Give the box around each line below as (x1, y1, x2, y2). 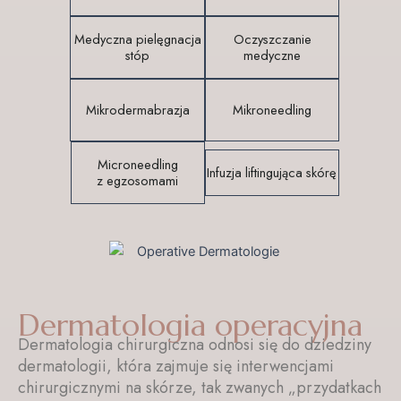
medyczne (243, 45, 302, 64)
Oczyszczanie (233, 29, 311, 48)
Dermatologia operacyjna (18, 305, 363, 345)
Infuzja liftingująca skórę (207, 162, 337, 182)
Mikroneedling (233, 99, 312, 119)
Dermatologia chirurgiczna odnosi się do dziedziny (18, 333, 371, 357)
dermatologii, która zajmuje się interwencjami (18, 354, 334, 379)
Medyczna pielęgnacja (73, 29, 201, 48)
